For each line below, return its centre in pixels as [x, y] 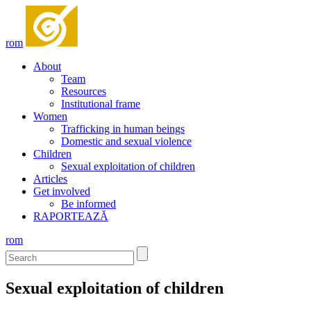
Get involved [62, 191]
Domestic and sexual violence [126, 141]
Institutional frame [101, 104]
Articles [50, 179]
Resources [84, 91]
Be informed [89, 204]
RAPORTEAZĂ [71, 216]
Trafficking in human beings [123, 129]
